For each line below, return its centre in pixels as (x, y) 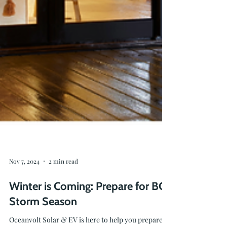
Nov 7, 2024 (24, 177)
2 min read (63, 177)
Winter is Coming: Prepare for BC (87, 202)
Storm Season (43, 218)
